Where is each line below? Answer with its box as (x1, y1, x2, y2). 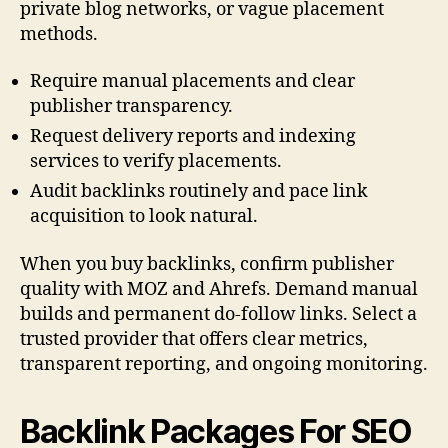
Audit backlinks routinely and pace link (30, 180, 368, 204)
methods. (20, 22, 98, 46)
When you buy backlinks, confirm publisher (20, 252, 394, 276)
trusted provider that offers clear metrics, (20, 327, 368, 351)
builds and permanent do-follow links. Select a (20, 302, 417, 326)
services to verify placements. (30, 150, 282, 174)
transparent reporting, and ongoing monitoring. (20, 352, 428, 376)
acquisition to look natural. (30, 205, 258, 229)
